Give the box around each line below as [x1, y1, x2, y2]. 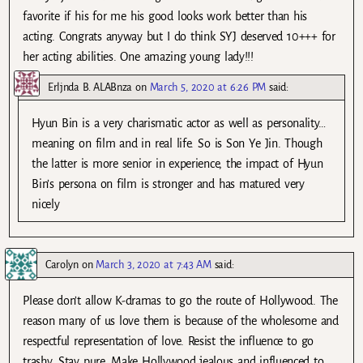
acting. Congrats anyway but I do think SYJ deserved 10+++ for [23, 30, 335, 44]
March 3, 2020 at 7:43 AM [96, 258, 211, 271]
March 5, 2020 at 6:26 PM [149, 80, 266, 93]
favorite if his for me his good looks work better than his [23, 10, 308, 23]
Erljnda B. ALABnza [48, 80, 133, 93]
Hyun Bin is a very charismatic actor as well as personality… [32, 116, 327, 130]
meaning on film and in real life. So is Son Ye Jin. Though [32, 136, 322, 150]
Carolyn [45, 258, 79, 271]
